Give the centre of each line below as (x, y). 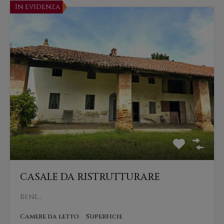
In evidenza (37, 7)
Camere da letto (49, 217)
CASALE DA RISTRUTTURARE (90, 177)
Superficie (104, 217)
